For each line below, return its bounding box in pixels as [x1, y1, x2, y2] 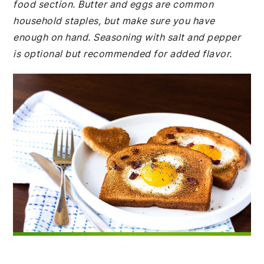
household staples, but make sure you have [13, 15, 215, 27]
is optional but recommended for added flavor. [13, 48, 232, 60]
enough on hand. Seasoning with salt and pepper [13, 31, 241, 43]
